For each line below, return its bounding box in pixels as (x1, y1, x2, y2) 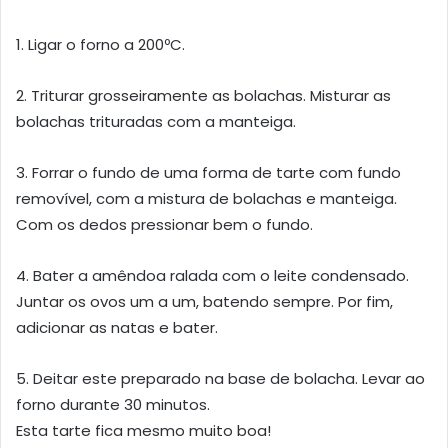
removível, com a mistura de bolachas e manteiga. (16, 188, 397, 210)
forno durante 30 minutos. (16, 394, 210, 416)
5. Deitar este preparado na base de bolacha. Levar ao (16, 368, 425, 390)
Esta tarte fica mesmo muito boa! (16, 420, 271, 442)
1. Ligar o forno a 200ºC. (16, 34, 185, 56)
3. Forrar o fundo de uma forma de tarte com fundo (16, 162, 401, 184)
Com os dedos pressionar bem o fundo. (16, 214, 313, 236)
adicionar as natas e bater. (16, 317, 218, 339)
